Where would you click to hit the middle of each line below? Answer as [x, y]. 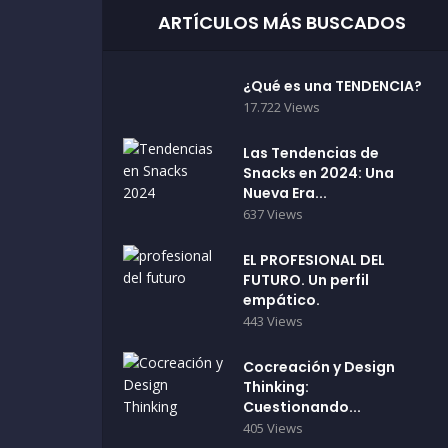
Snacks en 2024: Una [318, 173]
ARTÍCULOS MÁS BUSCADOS [281, 22]
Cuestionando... [302, 407]
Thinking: [276, 387]
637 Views [273, 214]
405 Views [273, 428]
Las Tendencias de [311, 153]
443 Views [273, 321]
